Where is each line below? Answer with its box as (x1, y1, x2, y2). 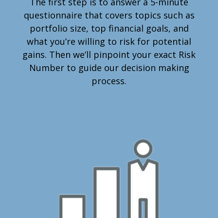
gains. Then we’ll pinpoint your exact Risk (22, 49, 196, 60)
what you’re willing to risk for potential (27, 36, 191, 47)
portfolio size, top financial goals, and (29, 22, 189, 34)
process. (91, 75, 127, 87)
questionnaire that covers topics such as (23, 9, 195, 21)
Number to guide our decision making (29, 62, 189, 73)
